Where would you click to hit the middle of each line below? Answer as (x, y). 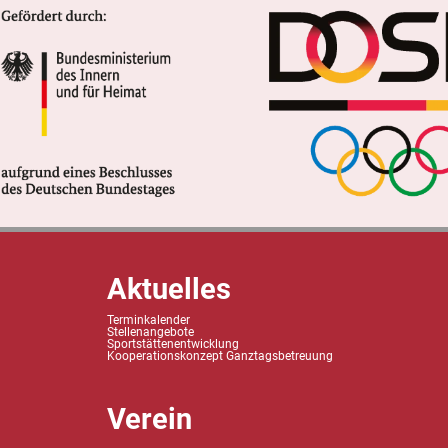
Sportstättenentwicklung (172, 344)
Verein (149, 419)
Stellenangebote (150, 332)
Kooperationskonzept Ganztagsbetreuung (219, 356)
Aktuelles (168, 289)
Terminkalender (148, 320)
